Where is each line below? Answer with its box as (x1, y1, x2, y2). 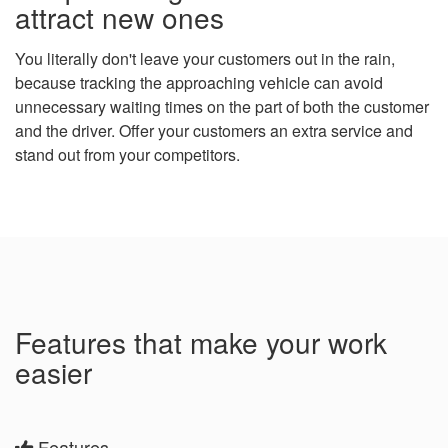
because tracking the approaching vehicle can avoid (15, 71, 383, 94)
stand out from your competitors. (15, 143, 240, 166)
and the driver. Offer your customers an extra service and (15, 119, 413, 142)
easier (15, 352, 92, 392)
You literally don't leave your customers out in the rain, (15, 47, 395, 70)
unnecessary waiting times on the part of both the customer (15, 95, 429, 118)
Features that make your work (15, 322, 387, 362)
